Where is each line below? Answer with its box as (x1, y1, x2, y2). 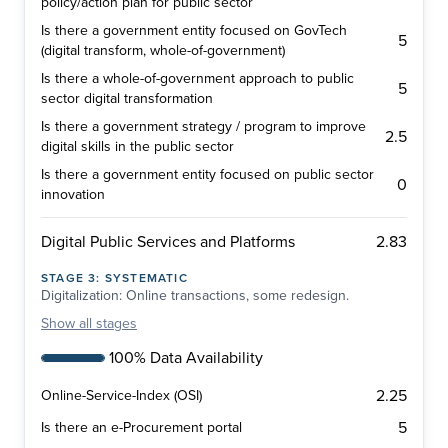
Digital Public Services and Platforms (41, 232, 295, 253)
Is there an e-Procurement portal (41, 419, 242, 437)
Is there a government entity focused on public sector (41, 166, 374, 184)
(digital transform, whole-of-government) (41, 42, 285, 60)
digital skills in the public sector (41, 138, 234, 156)
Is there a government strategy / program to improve (41, 118, 366, 136)
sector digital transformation (41, 90, 213, 108)
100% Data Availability (109, 348, 263, 369)
